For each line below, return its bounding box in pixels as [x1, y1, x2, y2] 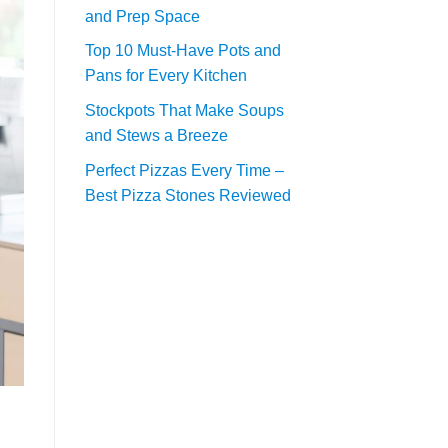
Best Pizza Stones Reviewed [84, 186, 291, 204]
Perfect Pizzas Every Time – [84, 161, 284, 179]
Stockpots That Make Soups [84, 102, 284, 120]
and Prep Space [84, 7, 200, 25]
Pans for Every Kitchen [84, 67, 247, 85]
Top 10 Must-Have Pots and [84, 42, 281, 60]
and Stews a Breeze [84, 127, 228, 145]
